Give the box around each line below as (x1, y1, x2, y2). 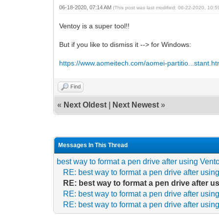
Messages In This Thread (58, 141, 128, 149)
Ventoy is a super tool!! (59, 22, 130, 30)
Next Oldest (64, 100, 107, 109)
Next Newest (112, 100, 159, 109)
